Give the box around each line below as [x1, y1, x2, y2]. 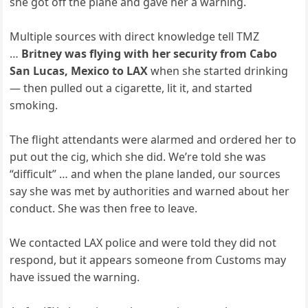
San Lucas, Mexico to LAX [10, 63, 148, 78]
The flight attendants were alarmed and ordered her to [10, 131, 297, 147]
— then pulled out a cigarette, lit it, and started [10, 80, 253, 96]
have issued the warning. [10, 269, 140, 285]
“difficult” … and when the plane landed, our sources [10, 166, 281, 181]
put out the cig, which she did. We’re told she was [10, 148, 267, 164]
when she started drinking [148, 63, 289, 78]
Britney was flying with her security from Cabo [21, 45, 278, 61]
